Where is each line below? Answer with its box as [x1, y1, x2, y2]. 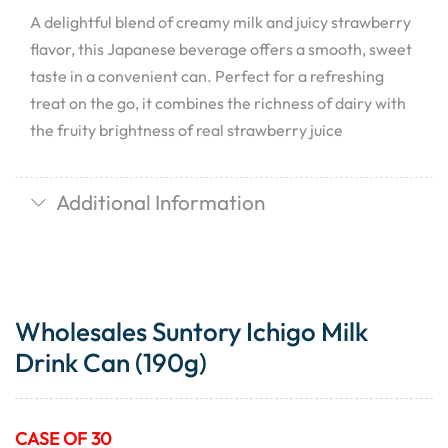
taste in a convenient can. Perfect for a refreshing [30, 65, 384, 86]
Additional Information [55, 189, 265, 216]
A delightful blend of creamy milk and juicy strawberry [30, 11, 411, 32]
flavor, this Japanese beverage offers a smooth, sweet [30, 38, 412, 59]
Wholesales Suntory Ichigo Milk [15, 315, 368, 349]
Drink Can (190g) [15, 346, 207, 380]
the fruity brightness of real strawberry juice [30, 119, 343, 140]
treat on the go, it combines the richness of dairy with [30, 92, 406, 113]
